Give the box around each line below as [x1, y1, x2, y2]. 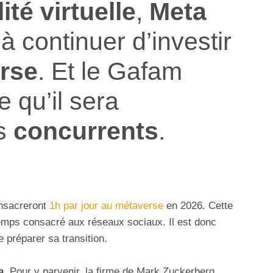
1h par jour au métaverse [49, 200, 163, 212]
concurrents [13, 116, 158, 145]
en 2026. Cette [163, 200, 233, 212]
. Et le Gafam [38, 56, 182, 85]
